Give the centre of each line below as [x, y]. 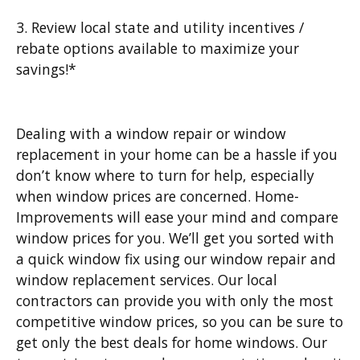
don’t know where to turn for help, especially [165, 176]
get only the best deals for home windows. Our [172, 343]
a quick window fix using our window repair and [176, 259]
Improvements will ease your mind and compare [177, 217]
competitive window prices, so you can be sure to [180, 322]
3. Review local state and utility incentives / [160, 28]
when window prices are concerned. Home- [157, 196]
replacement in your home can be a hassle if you [177, 155]
